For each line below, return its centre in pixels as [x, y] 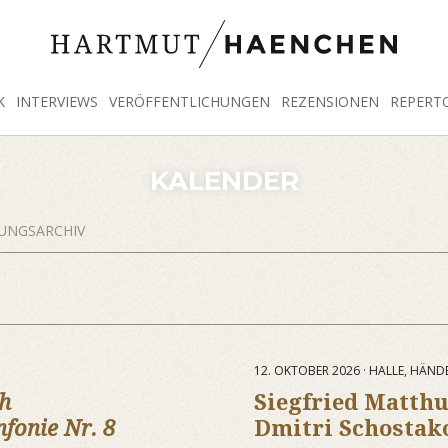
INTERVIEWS [57, 101]
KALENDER [224, 181]
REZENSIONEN [330, 101]
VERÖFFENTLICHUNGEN [189, 101]
